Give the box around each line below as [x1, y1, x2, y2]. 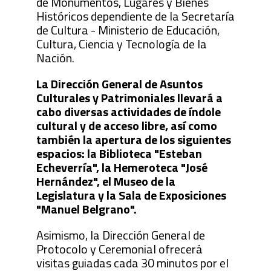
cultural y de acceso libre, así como [36, 116, 217, 135]
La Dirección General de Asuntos [36, 74, 203, 93]
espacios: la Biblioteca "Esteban [36, 143, 202, 163]
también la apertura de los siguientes [36, 129, 231, 149]
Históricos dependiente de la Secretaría [36, 6, 235, 25]
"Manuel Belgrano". [36, 199, 137, 218]
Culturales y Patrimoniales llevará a [36, 88, 223, 107]
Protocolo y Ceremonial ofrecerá [36, 239, 203, 258]
